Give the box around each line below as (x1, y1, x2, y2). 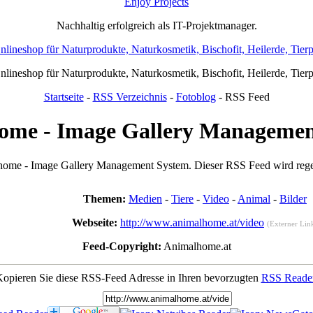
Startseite (43, 90, 84, 103)
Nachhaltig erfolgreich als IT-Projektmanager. (56, 19, 257, 31)
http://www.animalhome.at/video (120, 216, 264, 228)
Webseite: (72, 216, 120, 228)
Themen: (83, 192, 129, 205)
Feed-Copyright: (82, 240, 161, 252)
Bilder (279, 192, 307, 205)
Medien (129, 192, 162, 205)
